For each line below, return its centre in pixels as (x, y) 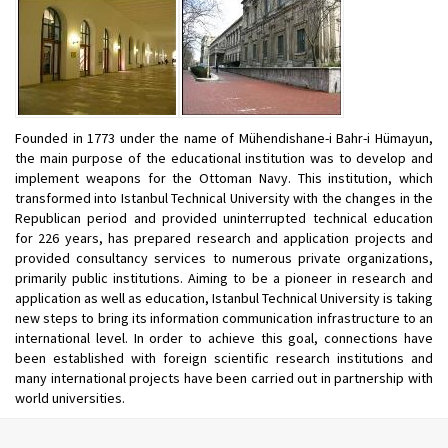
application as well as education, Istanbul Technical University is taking (224, 297)
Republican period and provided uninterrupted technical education (224, 217)
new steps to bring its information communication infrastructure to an (224, 317)
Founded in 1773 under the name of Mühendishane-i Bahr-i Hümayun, (224, 137)
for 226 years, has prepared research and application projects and (224, 237)
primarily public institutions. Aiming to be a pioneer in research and (224, 277)
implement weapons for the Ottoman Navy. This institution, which (224, 177)
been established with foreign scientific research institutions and (224, 357)
